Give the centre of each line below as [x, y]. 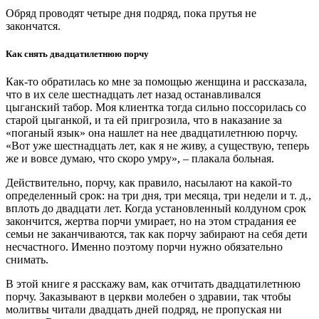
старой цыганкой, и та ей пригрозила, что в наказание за [144, 120]
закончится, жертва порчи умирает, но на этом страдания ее [151, 221]
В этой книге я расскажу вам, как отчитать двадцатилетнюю [153, 284]
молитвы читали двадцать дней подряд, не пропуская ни [144, 310]
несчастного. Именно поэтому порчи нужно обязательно [144, 247]
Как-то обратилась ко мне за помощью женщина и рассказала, [156, 82]
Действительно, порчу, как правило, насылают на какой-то [149, 183]
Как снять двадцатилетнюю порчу [77, 53]
